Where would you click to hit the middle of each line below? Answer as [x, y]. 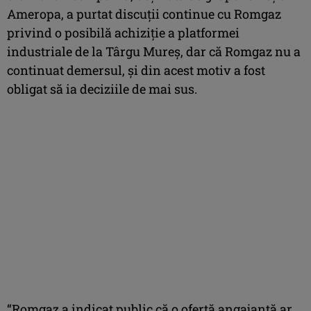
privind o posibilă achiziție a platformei [123, 32]
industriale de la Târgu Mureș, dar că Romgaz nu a [154, 51]
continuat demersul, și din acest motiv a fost [136, 70]
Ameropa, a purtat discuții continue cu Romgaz [144, 14]
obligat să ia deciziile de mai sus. [102, 89]
